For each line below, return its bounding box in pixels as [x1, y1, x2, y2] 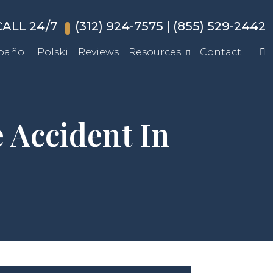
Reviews [78, 46, 119, 58]
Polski [37, 46, 68, 58]
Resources [129, 46, 181, 58]
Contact [200, 46, 241, 58]
